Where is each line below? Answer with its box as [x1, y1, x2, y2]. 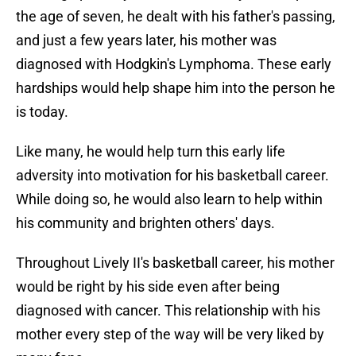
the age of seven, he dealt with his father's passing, [16, 8, 335, 25]
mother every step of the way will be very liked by [16, 326, 324, 343]
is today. [16, 103, 68, 121]
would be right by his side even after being [16, 278, 280, 296]
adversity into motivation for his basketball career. [16, 167, 329, 184]
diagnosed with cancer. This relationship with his [16, 302, 320, 319]
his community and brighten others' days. [16, 215, 275, 232]
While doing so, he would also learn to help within [16, 191, 323, 208]
